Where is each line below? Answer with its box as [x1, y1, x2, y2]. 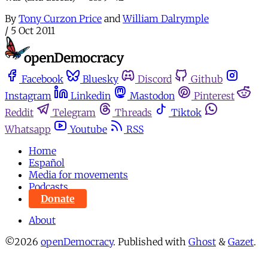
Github [191, 73, 223, 85]
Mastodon [130, 90, 175, 102]
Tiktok [171, 106, 202, 118]
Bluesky [83, 73, 118, 85]
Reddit [5, 106, 33, 118]
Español [29, 157, 65, 169]
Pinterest [194, 90, 234, 102]
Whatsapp [5, 123, 51, 135]
